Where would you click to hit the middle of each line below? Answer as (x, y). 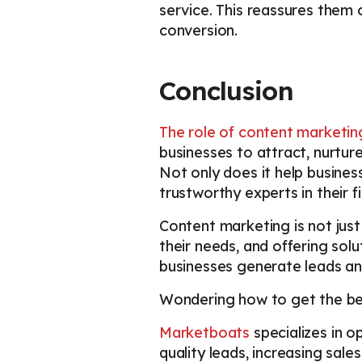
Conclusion (226, 91)
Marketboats (205, 333)
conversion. (199, 31)
